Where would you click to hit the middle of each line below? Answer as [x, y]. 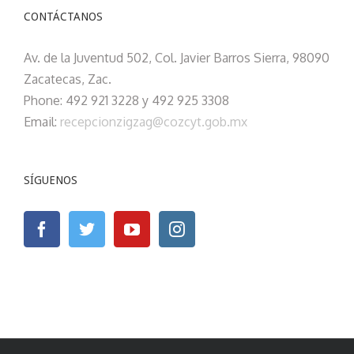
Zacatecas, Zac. [68, 79]
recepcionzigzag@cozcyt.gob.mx [154, 122]
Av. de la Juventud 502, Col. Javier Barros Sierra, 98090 [177, 58]
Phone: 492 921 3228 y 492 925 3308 [126, 101]
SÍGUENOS [51, 181]
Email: [42, 122]
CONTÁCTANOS [63, 17]
